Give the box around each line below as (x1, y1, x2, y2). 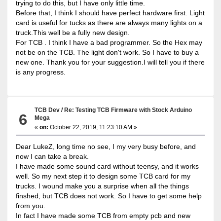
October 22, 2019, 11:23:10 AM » (48, 123, 138, 131)
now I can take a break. (15, 152, 89, 160)
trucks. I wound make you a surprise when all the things (15, 182, 189, 190)
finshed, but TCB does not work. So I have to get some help (15, 191, 202, 200)
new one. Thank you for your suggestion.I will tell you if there (15, 58, 205, 66)
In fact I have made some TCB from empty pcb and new (15, 211, 190, 220)
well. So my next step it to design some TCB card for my (15, 172, 190, 180)
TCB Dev (35, 106, 60, 113)
